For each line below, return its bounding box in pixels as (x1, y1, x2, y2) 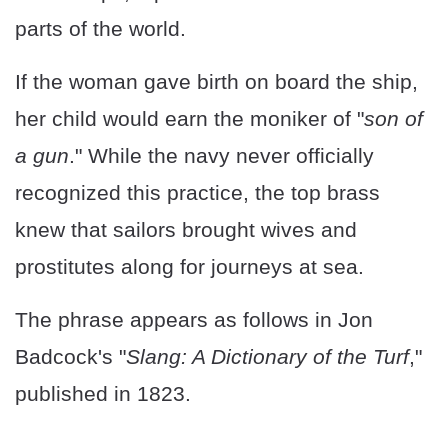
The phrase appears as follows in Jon (15, 308, 373, 332)
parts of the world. (15, 17, 186, 41)
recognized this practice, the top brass (15, 181, 380, 205)
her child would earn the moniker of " (15, 107, 364, 131)
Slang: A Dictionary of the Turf (126, 345, 409, 369)
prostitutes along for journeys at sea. (15, 255, 364, 279)
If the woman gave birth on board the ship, (15, 70, 418, 94)
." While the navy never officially (69, 144, 374, 168)
